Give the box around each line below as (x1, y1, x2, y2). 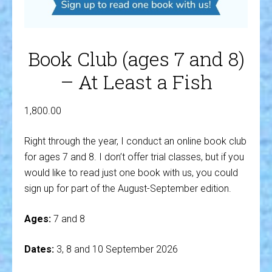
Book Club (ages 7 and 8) (27, 46, 245, 72)
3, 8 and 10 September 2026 (54, 243, 178, 255)
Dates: (24, 243, 54, 255)
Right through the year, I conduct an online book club (24, 135, 246, 147)
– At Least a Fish (59, 69, 212, 95)
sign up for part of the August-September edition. (24, 183, 231, 194)
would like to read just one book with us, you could (24, 167, 238, 178)
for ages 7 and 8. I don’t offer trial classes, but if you (24, 151, 244, 163)
